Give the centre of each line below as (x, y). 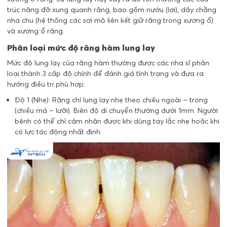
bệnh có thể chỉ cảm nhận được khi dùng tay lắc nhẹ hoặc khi (117, 121)
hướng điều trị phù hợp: (46, 84)
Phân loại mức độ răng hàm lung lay (81, 48)
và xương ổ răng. (36, 31)
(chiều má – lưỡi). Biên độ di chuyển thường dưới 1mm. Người (116, 111)
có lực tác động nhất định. (58, 132)
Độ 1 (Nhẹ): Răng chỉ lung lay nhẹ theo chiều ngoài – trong (111, 100)
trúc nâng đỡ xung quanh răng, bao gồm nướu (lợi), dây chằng (112, 10)
